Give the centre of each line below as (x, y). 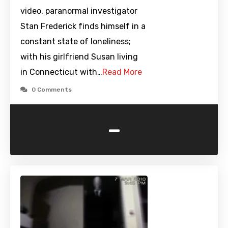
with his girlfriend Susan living (79, 57)
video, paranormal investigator (79, 11)
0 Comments (52, 90)
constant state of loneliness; (76, 42)
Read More (122, 72)
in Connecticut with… (61, 72)
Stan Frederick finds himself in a (83, 26)
